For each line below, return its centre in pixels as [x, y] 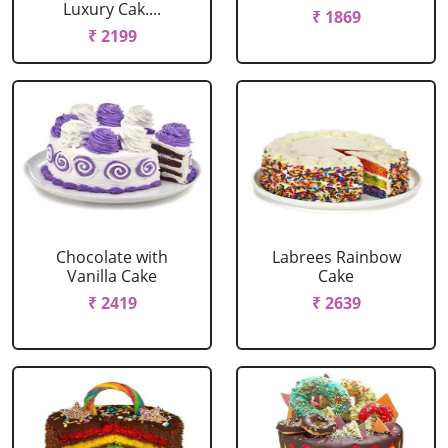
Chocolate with [112, 257]
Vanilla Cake [112, 276]
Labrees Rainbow [336, 257]
